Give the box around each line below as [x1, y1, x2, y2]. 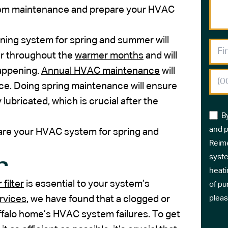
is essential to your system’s [24, 179, 150, 189]
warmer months [75, 50, 144, 61]
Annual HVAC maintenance [41, 66, 160, 76]
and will [144, 50, 177, 61]
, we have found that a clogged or [26, 194, 170, 204]
